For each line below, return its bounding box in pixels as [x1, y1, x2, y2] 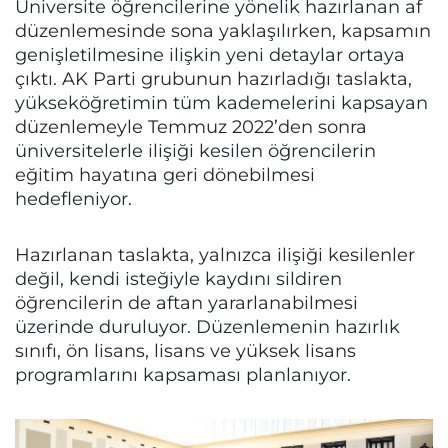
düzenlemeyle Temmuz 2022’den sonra [15, 116, 367, 137]
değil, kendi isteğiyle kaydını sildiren [15, 268, 342, 289]
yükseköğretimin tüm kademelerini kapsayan [15, 92, 428, 113]
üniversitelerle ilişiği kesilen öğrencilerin [15, 140, 376, 161]
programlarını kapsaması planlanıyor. [15, 364, 351, 385]
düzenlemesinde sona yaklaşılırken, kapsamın [15, 20, 431, 41]
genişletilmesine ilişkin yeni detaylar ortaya [15, 44, 405, 65]
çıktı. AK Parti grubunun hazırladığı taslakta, [15, 68, 412, 89]
